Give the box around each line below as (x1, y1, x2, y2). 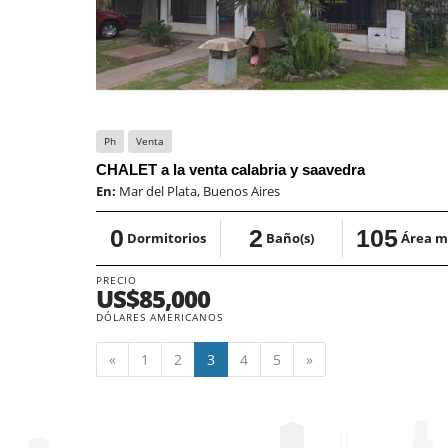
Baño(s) (265, 228, 314, 247)
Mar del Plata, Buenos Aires (119, 181, 280, 200)
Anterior (115, 348, 170, 368)
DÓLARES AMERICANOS (96, 309, 223, 324)
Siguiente (312, 348, 375, 368)
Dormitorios (126, 228, 206, 247)
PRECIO (96, 272, 137, 287)
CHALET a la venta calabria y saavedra (96, 160, 365, 178)
